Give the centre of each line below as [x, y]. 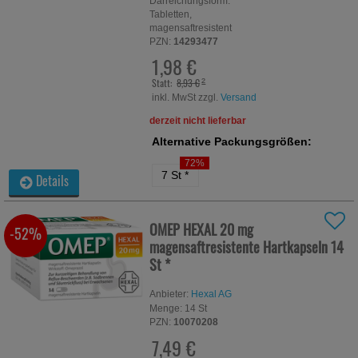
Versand [239, 98]
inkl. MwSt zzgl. [187, 98]
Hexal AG [212, 294]
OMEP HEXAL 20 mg [202, 229]
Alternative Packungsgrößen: [232, 142]
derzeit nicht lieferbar [198, 121]
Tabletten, [171, 14]
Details [53, 180]
